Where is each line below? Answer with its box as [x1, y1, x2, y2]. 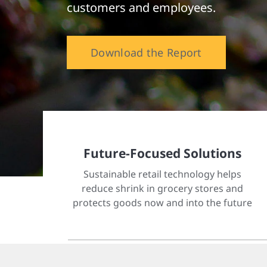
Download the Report [91, 45, 202, 60]
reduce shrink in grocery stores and [81, 182, 243, 195]
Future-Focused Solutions [83, 145, 241, 162]
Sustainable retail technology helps [83, 167, 241, 181]
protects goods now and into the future [72, 196, 252, 209]
